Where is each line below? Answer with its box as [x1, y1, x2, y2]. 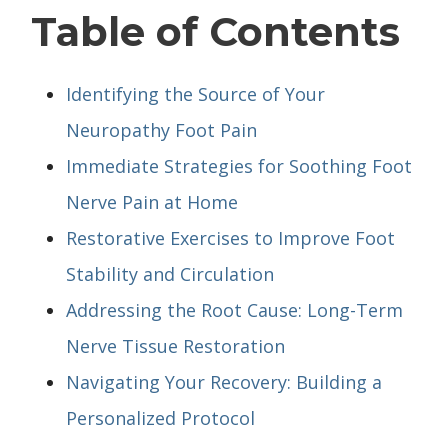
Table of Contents [31, 6, 400, 56]
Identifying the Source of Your [66, 81, 325, 106]
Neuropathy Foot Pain [66, 117, 257, 142]
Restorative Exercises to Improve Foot [66, 225, 395, 250]
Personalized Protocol [66, 405, 255, 430]
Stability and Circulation [66, 261, 274, 286]
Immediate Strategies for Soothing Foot [66, 153, 412, 178]
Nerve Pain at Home [66, 189, 238, 214]
